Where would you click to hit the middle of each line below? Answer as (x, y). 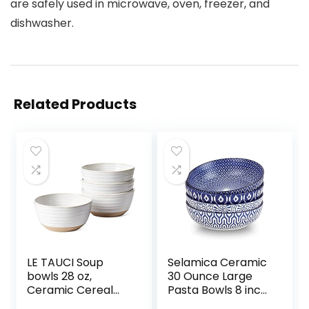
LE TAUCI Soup (66, 263)
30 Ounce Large (210, 277)
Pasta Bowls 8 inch (218, 290)
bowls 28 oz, (60, 277)
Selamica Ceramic (218, 263)
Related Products (75, 104)
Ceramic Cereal (70, 290)
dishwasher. (42, 23)
